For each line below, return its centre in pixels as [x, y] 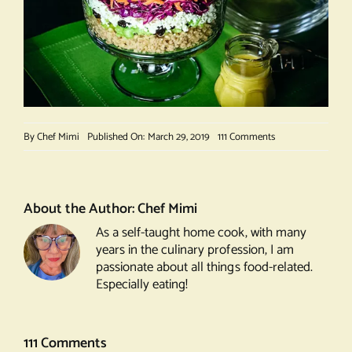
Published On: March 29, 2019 [148, 137]
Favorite [291, 169]
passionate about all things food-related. [204, 268]
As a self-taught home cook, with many [201, 233]
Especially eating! [142, 285]
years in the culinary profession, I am [194, 250]
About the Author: [80, 209]
